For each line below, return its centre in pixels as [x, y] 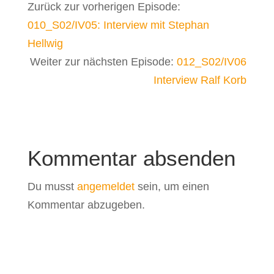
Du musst [52, 187]
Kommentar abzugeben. [86, 205]
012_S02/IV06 [212, 62]
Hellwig [45, 43]
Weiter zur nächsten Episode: [104, 62]
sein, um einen [172, 187]
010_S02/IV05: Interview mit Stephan [118, 25]
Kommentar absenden [131, 158]
